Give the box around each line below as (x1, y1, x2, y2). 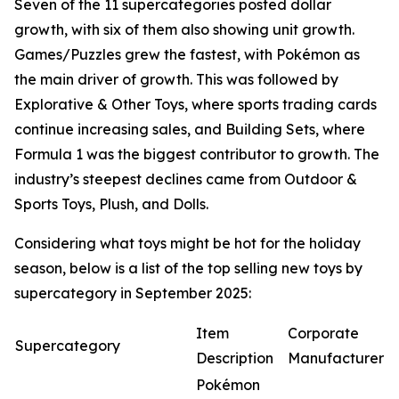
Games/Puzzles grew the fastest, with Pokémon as (14, 45, 360, 63)
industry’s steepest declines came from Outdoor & (14, 170, 357, 188)
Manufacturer (288, 349, 384, 367)
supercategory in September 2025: (14, 284, 251, 302)
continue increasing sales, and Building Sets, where (14, 120, 365, 138)
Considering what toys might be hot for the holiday (14, 234, 361, 252)
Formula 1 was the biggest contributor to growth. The (14, 145, 379, 163)
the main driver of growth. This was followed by (14, 70, 338, 88)
